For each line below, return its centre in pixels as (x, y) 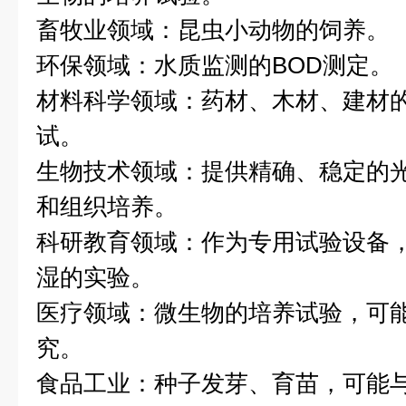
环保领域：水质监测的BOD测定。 (215, 65)
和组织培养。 (107, 207)
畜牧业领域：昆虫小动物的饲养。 (213, 30)
